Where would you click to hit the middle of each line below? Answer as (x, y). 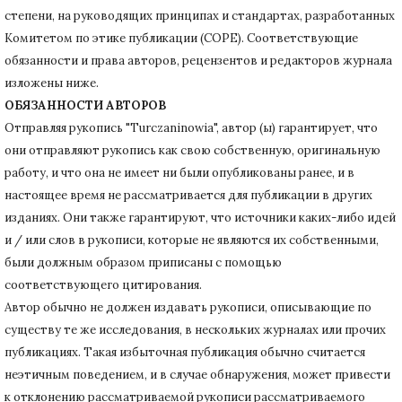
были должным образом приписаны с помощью (143, 262)
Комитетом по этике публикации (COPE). (126, 38)
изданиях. (34, 217)
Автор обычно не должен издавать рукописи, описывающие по (188, 307)
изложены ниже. (52, 83)
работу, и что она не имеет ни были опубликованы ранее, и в (179, 172)
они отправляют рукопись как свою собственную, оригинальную (192, 150)
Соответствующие (302, 38)
